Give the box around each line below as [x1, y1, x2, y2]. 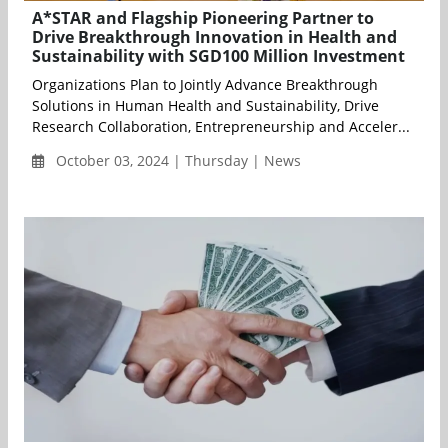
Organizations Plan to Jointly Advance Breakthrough [32, 75, 378, 95]
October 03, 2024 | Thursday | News [52, 151, 301, 171]
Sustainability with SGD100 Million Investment [32, 45, 405, 68]
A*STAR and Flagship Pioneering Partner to [32, 7, 374, 30]
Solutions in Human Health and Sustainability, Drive [32, 96, 379, 116]
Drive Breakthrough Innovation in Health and [32, 26, 397, 49]
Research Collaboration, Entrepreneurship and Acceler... [32, 117, 410, 137]
